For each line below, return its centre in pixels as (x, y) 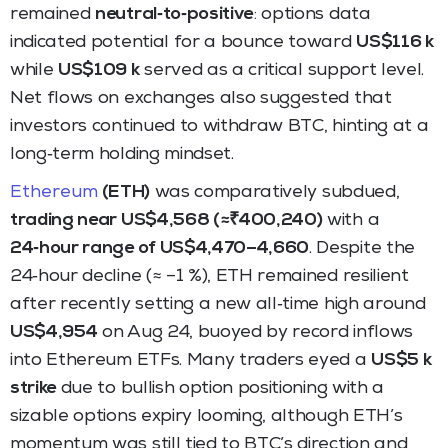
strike (33, 388)
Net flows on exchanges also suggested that (201, 98)
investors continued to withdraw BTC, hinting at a (219, 126)
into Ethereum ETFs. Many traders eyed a (191, 360)
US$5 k (401, 360)
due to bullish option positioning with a (220, 388)
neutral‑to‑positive (174, 14)
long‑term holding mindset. (122, 154)
